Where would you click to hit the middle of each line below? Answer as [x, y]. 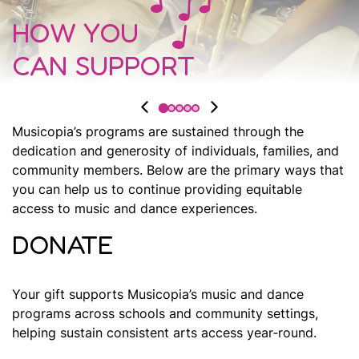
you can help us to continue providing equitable [157, 189]
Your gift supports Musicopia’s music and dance [158, 294]
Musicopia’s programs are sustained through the [158, 131]
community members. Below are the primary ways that [178, 170]
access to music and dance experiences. [135, 208]
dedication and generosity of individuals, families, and [175, 151]
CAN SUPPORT [103, 65]
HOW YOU [75, 32]
